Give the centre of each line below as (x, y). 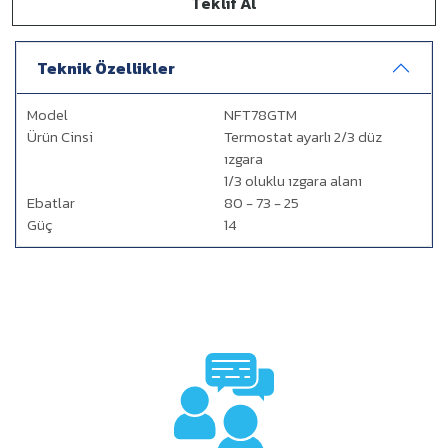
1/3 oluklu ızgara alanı (293, 180)
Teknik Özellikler (106, 68)
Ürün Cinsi (60, 136)
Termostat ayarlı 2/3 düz (303, 136)
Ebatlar (51, 202)
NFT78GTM (260, 114)
